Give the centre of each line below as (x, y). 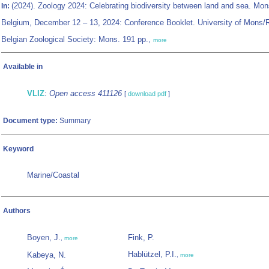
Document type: (30, 121)
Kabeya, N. (47, 255)
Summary (74, 121)
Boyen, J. (44, 238)
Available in (23, 67)
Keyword (18, 149)
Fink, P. (141, 238)
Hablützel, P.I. (152, 255)
